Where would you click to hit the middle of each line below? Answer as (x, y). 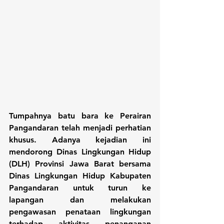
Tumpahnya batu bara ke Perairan (80, 116)
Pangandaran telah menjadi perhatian (80, 128)
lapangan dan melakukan (80, 200)
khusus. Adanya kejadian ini (80, 140)
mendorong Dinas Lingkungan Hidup (80, 152)
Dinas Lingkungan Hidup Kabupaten (80, 176)
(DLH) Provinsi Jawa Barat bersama (80, 164)
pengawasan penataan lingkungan (80, 212)
